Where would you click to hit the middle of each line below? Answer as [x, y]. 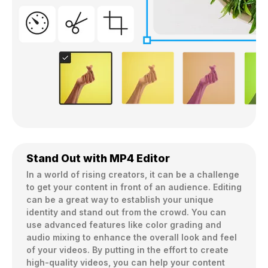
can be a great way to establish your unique [120, 200]
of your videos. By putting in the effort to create [127, 250]
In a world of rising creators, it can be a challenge [133, 175]
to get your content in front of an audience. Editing [134, 187]
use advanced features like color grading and [124, 225]
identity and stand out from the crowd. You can [126, 212]
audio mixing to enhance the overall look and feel [132, 237]
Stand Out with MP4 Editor [98, 159]
